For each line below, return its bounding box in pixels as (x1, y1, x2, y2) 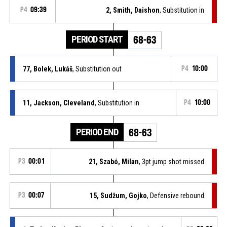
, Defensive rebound (147, 191, 205, 200)
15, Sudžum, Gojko (90, 191, 147, 200)
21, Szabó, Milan (89, 157, 139, 166)
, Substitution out (72, 64, 122, 73)
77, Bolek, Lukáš (22, 64, 72, 73)
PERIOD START (71, 33, 123, 45)
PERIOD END (75, 126, 118, 138)
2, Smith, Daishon (106, 6, 160, 14)
